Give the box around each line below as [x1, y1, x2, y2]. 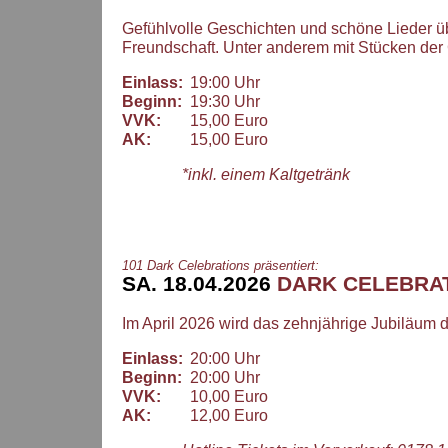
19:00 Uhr [182, 74, 260, 92]
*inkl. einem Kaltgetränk [182, 166, 350, 184]
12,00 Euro [182, 406, 268, 424]
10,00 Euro [182, 387, 268, 405]
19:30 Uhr [182, 93, 260, 111]
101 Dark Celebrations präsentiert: [122, 258, 319, 274]
